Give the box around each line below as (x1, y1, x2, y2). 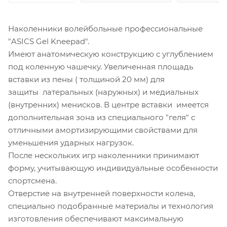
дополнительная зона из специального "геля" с (8, 112, 195, 122)
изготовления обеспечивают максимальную (8, 213, 183, 223)
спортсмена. (8, 175, 57, 185)
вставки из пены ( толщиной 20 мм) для (8, 74, 165, 84)
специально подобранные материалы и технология (8, 201, 213, 211)
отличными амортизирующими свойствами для (8, 125, 198, 135)
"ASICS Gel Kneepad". (8, 36, 89, 46)
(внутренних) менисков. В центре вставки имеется (8, 99, 209, 109)
